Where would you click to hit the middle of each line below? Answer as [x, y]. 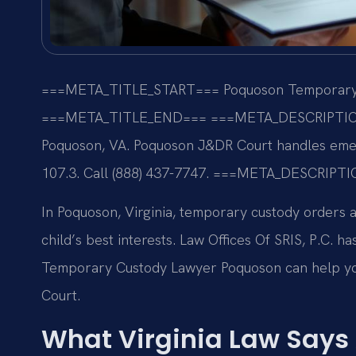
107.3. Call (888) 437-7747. [125, 172]
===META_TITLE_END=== [124, 117]
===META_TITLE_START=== [130, 89]
